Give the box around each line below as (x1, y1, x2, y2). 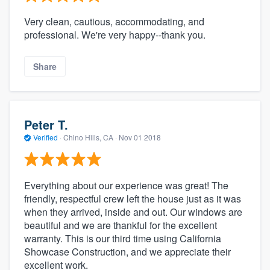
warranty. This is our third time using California (24, 231, 221, 246)
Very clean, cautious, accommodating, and (24, 14, 204, 28)
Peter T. (24, 115, 68, 133)
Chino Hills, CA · (61, 131, 119, 142)
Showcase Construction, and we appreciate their (24, 245, 231, 259)
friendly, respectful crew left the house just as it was (24, 192, 241, 206)
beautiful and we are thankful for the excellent (24, 218, 217, 233)
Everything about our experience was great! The (24, 178, 228, 193)
